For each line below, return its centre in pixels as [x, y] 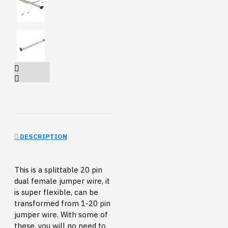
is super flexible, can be [56, 192]
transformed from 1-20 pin [62, 204]
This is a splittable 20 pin [58, 170]
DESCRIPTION [43, 137]
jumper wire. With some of [61, 215]
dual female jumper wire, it [62, 181]
